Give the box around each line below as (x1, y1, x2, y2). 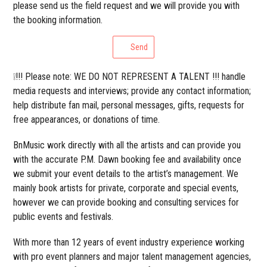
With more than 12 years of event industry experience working (13, 237, 245, 249)
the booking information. (13, 14, 103, 26)
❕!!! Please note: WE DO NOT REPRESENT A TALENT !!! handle (13, 71, 246, 83)
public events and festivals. (13, 211, 114, 223)
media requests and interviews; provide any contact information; (13, 85, 252, 97)
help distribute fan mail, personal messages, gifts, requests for (13, 100, 245, 111)
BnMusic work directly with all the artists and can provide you (13, 139, 241, 151)
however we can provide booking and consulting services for (13, 197, 240, 209)
